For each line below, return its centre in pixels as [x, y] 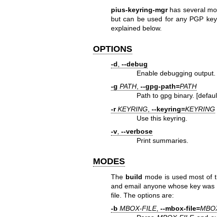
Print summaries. [163, 141]
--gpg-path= [160, 86]
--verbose [137, 132]
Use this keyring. [162, 118]
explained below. [136, 28]
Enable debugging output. [176, 73]
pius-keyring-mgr [139, 9]
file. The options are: [142, 195]
